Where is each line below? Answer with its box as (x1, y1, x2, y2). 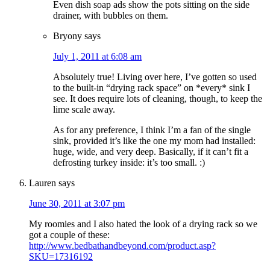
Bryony (53, 31, 82, 42)
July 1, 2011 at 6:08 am (53, 51, 142, 62)
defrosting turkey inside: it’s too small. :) (53, 157, 205, 168)
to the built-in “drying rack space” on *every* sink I (53, 83, 250, 93)
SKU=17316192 (29, 251, 93, 262)
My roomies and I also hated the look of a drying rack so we (29, 219, 257, 230)
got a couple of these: (29, 230, 110, 240)
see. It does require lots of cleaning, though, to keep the (53, 93, 262, 104)
